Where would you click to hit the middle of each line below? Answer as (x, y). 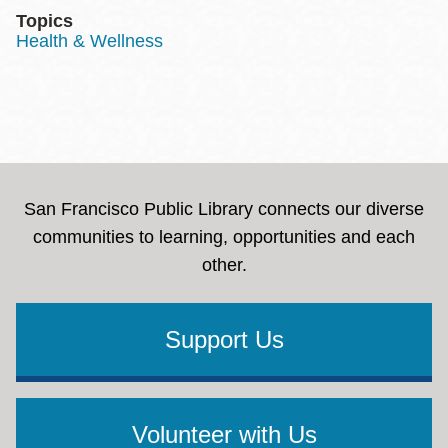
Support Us (224, 339)
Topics (44, 21)
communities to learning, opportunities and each (224, 237)
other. (224, 265)
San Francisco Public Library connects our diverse (224, 209)
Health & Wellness (89, 41)
